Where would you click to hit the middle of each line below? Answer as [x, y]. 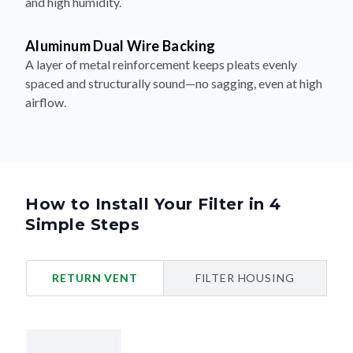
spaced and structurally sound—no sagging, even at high [174, 83]
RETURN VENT [95, 277]
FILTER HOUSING [245, 277]
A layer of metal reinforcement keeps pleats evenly [161, 64]
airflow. [46, 102]
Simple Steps [82, 224]
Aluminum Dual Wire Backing [121, 45]
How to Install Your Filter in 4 [153, 204]
